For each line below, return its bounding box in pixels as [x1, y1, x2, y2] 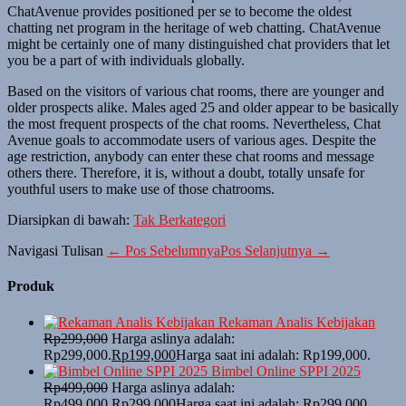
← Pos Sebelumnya [107, 243, 220, 259]
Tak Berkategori [133, 212, 226, 228]
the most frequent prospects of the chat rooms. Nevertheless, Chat [7, 116, 381, 132]
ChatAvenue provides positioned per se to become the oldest [7, 4, 352, 20]
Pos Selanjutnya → [220, 243, 330, 259]
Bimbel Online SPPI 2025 [211, 362, 361, 379]
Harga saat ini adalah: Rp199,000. [176, 346, 371, 362]
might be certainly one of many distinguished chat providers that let [7, 36, 390, 53]
